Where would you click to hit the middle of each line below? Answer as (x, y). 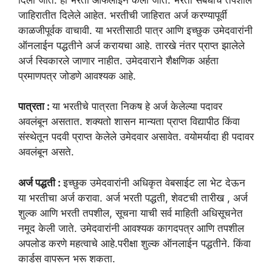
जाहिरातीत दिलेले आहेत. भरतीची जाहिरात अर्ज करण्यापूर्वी (123, 15)
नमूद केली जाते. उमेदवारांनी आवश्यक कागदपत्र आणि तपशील (131, 228)
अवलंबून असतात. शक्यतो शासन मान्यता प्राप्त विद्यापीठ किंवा (129, 122)
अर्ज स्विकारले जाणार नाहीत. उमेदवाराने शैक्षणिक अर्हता (118, 60)
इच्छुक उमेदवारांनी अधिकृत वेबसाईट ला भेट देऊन (154, 182)
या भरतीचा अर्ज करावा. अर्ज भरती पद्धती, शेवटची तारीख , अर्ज (133, 198)
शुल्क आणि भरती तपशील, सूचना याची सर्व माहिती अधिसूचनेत (131, 213)
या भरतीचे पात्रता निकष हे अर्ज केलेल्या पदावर (137, 107)
